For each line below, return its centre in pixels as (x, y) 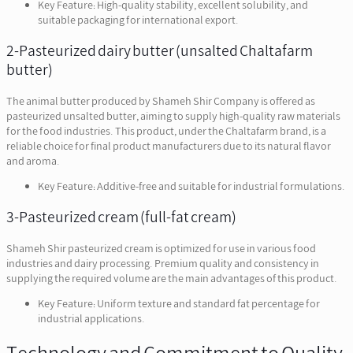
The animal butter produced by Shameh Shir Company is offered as (161, 102)
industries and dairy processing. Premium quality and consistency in (163, 264)
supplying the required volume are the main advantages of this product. (172, 279)
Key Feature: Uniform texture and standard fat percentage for (179, 304)
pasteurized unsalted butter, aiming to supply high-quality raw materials (173, 117)
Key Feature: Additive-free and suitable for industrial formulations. (191, 187)
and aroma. (33, 162)
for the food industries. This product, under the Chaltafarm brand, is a (166, 132)
